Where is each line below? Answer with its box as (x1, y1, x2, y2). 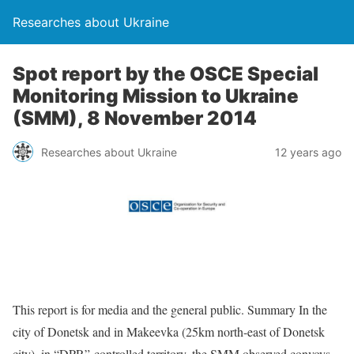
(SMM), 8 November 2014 (13, 107, 257, 130)
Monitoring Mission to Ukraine (13, 85, 299, 107)
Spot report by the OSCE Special (13, 62, 318, 85)
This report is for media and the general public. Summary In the (13, 300, 327, 318)
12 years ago (275, 145, 341, 159)
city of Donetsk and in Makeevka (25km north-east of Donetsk (13, 322, 325, 340)
